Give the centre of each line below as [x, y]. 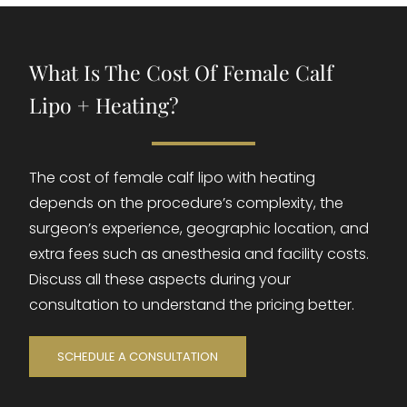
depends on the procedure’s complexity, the [187, 203]
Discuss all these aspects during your [160, 280]
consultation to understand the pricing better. [192, 305]
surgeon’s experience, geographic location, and [199, 229]
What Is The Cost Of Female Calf [182, 73]
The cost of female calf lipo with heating [173, 178]
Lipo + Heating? [104, 105]
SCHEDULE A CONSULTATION [138, 357]
